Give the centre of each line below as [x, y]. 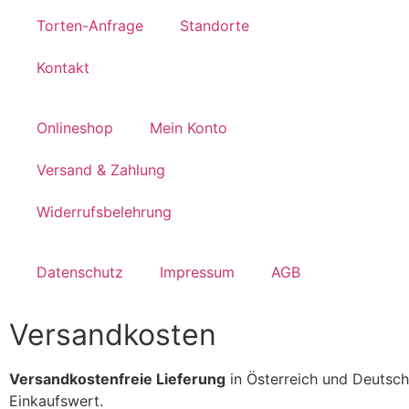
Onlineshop [75, 127]
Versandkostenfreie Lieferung [117, 378]
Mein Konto [189, 127]
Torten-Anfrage [90, 25]
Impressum [197, 272]
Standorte [215, 25]
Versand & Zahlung [101, 169]
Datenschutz [80, 272]
